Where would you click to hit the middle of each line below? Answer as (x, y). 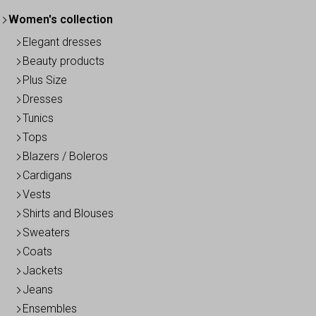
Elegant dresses (62, 42)
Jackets (43, 271)
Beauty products (63, 61)
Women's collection (61, 20)
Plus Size (45, 80)
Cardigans (47, 176)
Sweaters (46, 233)
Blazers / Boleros (65, 157)
